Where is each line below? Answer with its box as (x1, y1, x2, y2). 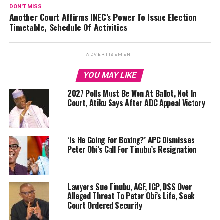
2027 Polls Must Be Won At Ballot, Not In (67, 87, 197, 100)
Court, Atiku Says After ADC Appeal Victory (67, 97, 205, 109)
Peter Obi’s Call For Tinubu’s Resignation (67, 143, 196, 156)
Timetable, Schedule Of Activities (9, 21, 132, 34)
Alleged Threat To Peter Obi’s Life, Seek (67, 190, 195, 202)
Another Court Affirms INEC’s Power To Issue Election (9, 10, 197, 24)
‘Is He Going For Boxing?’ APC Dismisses (67, 134, 195, 146)
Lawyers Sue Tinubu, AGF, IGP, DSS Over (67, 181, 192, 193)
